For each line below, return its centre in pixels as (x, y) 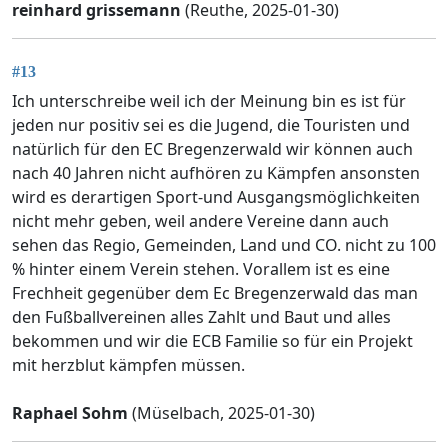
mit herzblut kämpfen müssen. (128, 365)
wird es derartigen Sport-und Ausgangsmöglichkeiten (216, 197)
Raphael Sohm (70, 413)
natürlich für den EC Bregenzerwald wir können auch (212, 149)
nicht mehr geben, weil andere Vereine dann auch (200, 221)
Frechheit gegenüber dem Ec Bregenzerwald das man (215, 293)
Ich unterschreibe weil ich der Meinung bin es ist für (209, 101)
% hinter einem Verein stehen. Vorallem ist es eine (201, 269)
